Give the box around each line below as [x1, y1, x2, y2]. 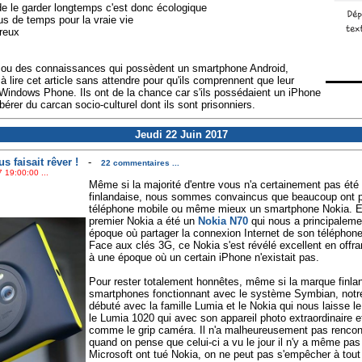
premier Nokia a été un [88, 215, 198, 228]
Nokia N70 [197, 215, 248, 228]
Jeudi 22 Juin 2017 [134, 128, 228, 141]
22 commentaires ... [100, 158, 179, 168]
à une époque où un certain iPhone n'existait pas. [88, 251, 319, 264]
